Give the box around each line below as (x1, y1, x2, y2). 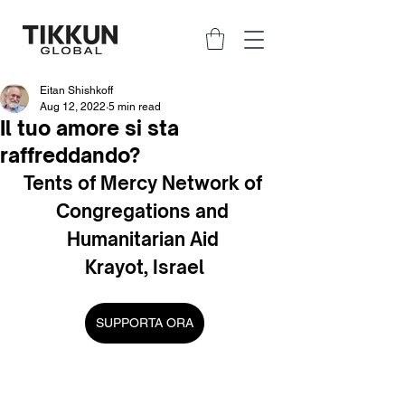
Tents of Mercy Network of (23, 171, 267, 194)
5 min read (108, 99, 161, 113)
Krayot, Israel (85, 255, 204, 278)
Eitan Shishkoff (40, 83, 113, 97)
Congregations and (56, 199, 233, 222)
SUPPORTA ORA (96, 315, 193, 330)
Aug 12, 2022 (40, 99, 106, 113)
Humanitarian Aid (66, 227, 223, 250)
